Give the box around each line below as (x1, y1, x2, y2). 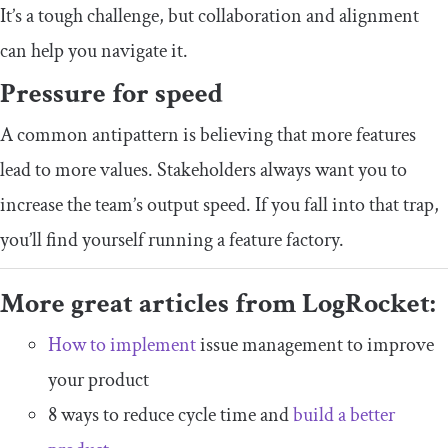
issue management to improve (196, 331, 434, 358)
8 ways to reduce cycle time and (48, 401, 293, 428)
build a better (293, 401, 395, 428)
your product (48, 366, 149, 393)
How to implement (48, 331, 196, 358)
